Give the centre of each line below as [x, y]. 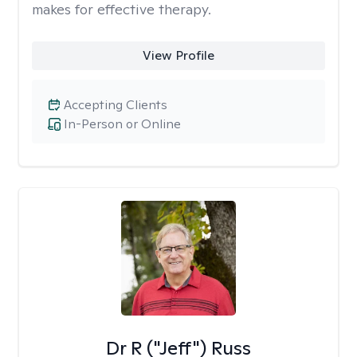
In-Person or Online [122, 124]
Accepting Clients [116, 105]
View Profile [178, 55]
